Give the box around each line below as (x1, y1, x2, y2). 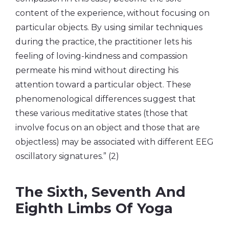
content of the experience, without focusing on (15, 8, 210, 18)
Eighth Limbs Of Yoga (15, 199, 173, 217)
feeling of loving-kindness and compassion (15, 51, 188, 61)
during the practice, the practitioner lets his (15, 36, 192, 47)
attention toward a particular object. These (15, 79, 191, 89)
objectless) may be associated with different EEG (15, 136, 214, 147)
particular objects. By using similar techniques (15, 22, 202, 32)
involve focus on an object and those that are (15, 122, 200, 132)
